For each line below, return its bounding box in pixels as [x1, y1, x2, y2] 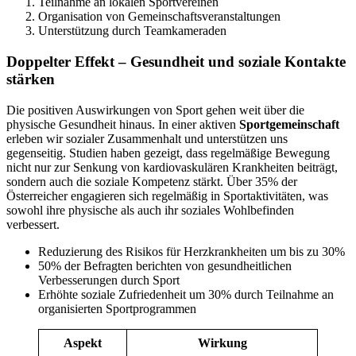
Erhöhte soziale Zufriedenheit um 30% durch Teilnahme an [38, 287, 334, 301]
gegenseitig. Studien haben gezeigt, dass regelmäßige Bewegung [6, 145, 330, 160]
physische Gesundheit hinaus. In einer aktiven [6, 117, 239, 131]
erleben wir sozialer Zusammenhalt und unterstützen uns [6, 131, 288, 145]
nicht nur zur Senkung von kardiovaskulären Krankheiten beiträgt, [6, 160, 338, 174]
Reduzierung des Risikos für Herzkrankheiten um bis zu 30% [38, 244, 345, 258]
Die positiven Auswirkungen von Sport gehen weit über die [6, 103, 304, 117]
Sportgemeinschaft [239, 117, 339, 131]
